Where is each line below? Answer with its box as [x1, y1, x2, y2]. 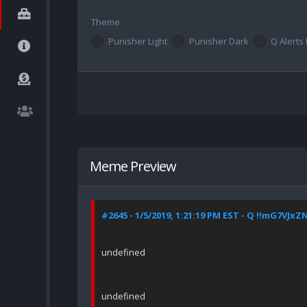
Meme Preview [90, 157, 176, 176]
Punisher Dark [189, 35, 249, 47]
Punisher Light [108, 35, 167, 47]
